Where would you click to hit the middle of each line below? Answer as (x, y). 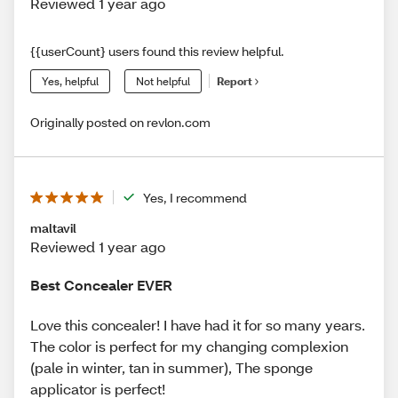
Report (235, 82)
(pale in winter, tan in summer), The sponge (171, 368)
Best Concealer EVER (101, 284)
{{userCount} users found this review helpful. (157, 51)
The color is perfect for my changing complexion (189, 346)
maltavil (53, 227)
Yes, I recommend (195, 197)
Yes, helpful (70, 81)
